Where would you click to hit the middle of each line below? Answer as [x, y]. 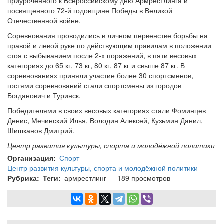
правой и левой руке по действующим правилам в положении [109, 45]
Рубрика [22, 178]
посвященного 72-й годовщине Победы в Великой [90, 10]
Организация [30, 158]
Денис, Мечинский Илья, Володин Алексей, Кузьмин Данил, [105, 120]
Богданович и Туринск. [44, 95]
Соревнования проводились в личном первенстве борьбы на [108, 35]
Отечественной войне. [44, 20]
